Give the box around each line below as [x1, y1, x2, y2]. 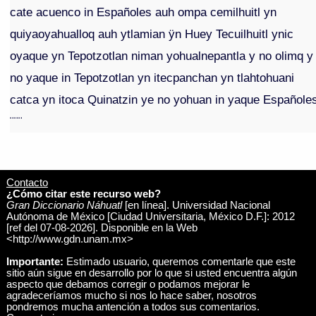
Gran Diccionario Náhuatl [6, 199, 122, 211]
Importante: [6, 255, 63, 267]
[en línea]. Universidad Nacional [121, 199, 270, 211]
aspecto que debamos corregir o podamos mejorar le [6, 278, 250, 290]
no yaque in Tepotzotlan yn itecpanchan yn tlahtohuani [10, 71, 295, 85]
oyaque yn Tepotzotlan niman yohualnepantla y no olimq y [10, 49, 314, 63]
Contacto [6, 176, 48, 188]
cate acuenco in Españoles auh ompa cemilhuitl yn [10, 5, 277, 20]
